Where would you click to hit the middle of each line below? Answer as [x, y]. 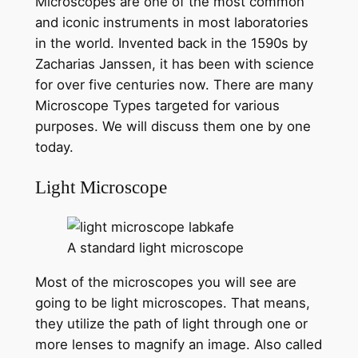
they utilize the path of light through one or [171, 323]
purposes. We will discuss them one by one [173, 127]
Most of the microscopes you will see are [165, 282]
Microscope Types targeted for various [157, 106]
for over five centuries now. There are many [174, 85]
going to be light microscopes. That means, [172, 302]
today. [54, 147]
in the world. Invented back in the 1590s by [171, 44]
